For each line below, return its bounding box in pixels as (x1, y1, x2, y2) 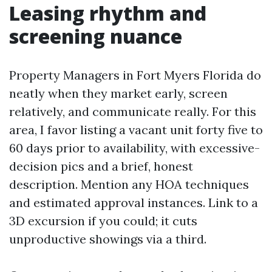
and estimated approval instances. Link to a (9, 195, 258, 210)
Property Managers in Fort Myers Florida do (9, 67, 261, 83)
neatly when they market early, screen (9, 86, 228, 101)
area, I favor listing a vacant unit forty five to (9, 122, 263, 137)
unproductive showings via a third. (9, 231, 206, 246)
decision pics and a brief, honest (9, 158, 193, 174)
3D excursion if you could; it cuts (9, 213, 197, 228)
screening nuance (9, 23, 182, 49)
